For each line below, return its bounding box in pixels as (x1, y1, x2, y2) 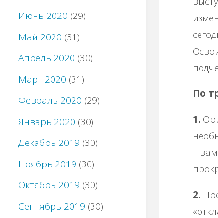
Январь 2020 (18, 115, 75, 128)
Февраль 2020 (18, 94, 82, 107)
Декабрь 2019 (18, 136, 80, 149)
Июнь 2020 (18, 9, 68, 22)
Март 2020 (18, 73, 66, 86)
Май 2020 (18, 30, 62, 43)
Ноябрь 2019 (18, 157, 76, 170)
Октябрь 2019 (18, 179, 80, 192)
